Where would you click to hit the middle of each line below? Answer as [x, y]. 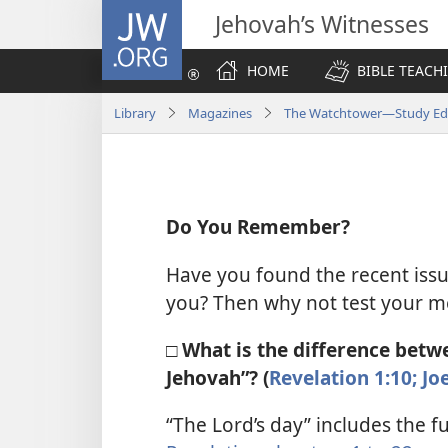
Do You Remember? [258, 227]
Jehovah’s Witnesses [322, 24]
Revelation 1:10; [343, 377]
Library [135, 112]
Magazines [220, 112]
